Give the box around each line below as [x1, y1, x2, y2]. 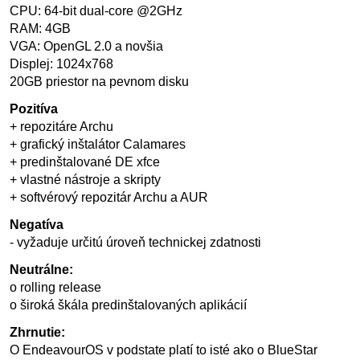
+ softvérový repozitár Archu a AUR [10, 190, 208, 204]
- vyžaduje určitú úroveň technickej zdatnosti [10, 235, 261, 249]
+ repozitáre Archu [10, 120, 113, 133]
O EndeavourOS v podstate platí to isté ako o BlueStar [10, 343, 317, 357]
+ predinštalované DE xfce [10, 155, 160, 169]
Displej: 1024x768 [10, 57, 113, 71]
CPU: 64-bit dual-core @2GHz [10, 4, 182, 18]
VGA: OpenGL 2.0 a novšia [10, 39, 163, 53]
